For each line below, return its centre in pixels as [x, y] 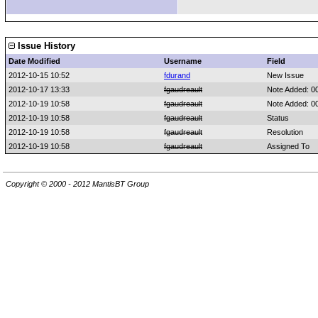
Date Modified [34, 61]
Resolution [285, 132]
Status [278, 118]
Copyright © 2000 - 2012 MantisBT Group [77, 184]
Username [183, 61]
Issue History [45, 46]
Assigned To [288, 146]
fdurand [177, 75]
